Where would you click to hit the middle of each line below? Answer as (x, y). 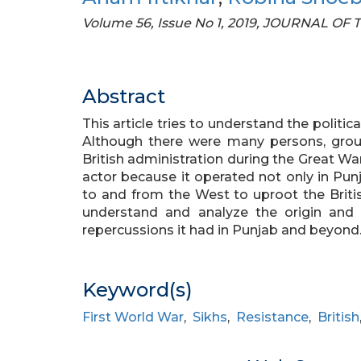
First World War (133, 317)
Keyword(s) (137, 290)
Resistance (272, 317)
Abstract (124, 96)
